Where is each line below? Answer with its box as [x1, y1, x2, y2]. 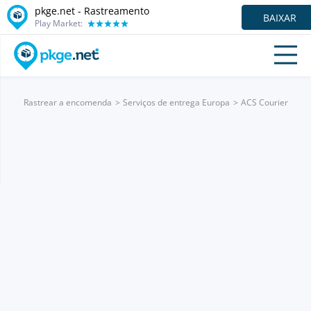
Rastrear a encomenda [23, 96, 112, 108]
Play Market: [35, 17, 83, 29]
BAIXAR [263, 10, 296, 24]
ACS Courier [240, 96, 288, 108]
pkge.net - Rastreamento [35, 3, 149, 17]
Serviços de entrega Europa [122, 96, 230, 108]
